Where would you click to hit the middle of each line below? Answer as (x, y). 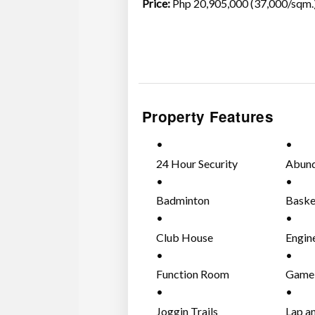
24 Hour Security (197, 163)
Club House (184, 237)
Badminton (182, 200)
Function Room (192, 274)
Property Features (207, 117)
